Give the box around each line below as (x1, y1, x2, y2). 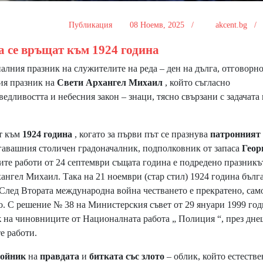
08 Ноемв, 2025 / (124, 21, 201, 30)
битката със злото (89, 251, 167, 262)
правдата (40, 251, 82, 262)
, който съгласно (165, 77, 230, 88)
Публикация (69, 21, 114, 30)
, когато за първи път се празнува (75, 129, 210, 140)
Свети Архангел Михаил (57, 77, 165, 88)
